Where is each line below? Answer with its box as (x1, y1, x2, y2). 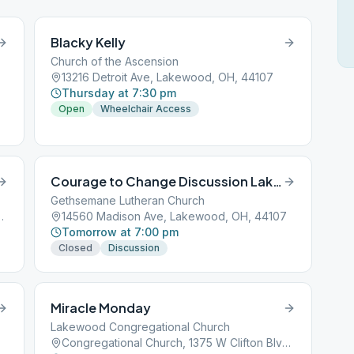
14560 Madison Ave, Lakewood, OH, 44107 (62, 209, 288, 223)
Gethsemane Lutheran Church (51, 194, 205, 207)
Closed (58, 242, 93, 254)
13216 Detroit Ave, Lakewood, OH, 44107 (62, 70, 274, 84)
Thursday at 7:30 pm (62, 86, 177, 100)
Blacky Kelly (51, 34, 126, 51)
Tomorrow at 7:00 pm (62, 225, 179, 239)
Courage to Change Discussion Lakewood (273, 173, 283, 190)
